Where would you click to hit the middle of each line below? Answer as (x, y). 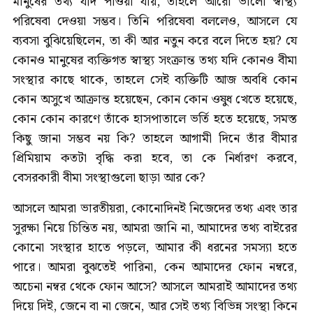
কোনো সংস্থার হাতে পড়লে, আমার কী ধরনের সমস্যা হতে (155, 248)
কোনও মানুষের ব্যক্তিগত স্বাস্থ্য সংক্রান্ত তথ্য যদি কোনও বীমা (155, 61)
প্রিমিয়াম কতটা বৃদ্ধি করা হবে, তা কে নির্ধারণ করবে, (155, 159)
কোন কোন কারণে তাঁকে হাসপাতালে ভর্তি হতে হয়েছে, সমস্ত (155, 119)
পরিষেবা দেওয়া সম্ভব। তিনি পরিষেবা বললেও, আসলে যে (155, 22)
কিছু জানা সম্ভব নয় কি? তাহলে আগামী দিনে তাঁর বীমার (155, 139)
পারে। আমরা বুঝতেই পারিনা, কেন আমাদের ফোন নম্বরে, (155, 268)
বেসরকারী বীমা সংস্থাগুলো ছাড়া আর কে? (109, 178)
